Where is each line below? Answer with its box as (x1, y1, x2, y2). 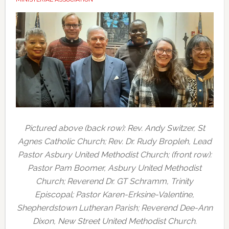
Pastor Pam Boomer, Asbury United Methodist (28, 163, 202, 173)
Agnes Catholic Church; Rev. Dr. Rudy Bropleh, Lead (17, 136, 212, 146)
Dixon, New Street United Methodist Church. (32, 216, 197, 226)
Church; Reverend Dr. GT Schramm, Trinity (36, 176, 194, 186)
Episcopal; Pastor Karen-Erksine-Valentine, (35, 189, 195, 199)
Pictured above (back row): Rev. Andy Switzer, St (24, 123, 205, 133)
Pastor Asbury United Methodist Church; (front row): (17, 149, 212, 159)
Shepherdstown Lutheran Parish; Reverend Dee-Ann (16, 202, 213, 213)
